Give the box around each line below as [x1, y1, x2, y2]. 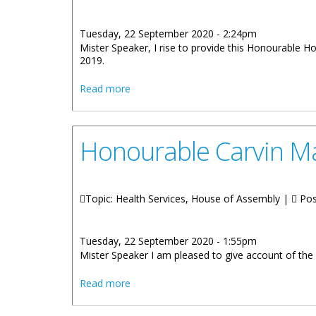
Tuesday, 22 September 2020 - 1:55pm [80, 234, 257, 248]
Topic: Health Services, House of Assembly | [85, 192, 291, 205]
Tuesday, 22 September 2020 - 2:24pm [80, 27, 257, 40]
